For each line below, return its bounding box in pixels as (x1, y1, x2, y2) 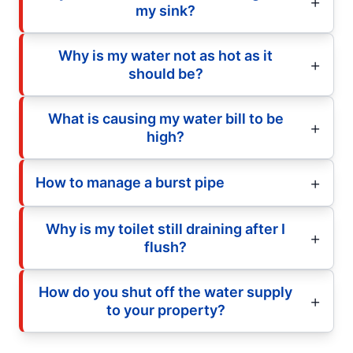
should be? (128, 65, 203, 82)
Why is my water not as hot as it (58, 46, 273, 64)
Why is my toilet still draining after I (46, 220, 285, 237)
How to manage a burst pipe (35, 174, 225, 191)
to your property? (106, 301, 225, 318)
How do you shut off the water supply (39, 283, 292, 300)
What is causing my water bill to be (47, 110, 284, 127)
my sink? (136, 2, 195, 19)
